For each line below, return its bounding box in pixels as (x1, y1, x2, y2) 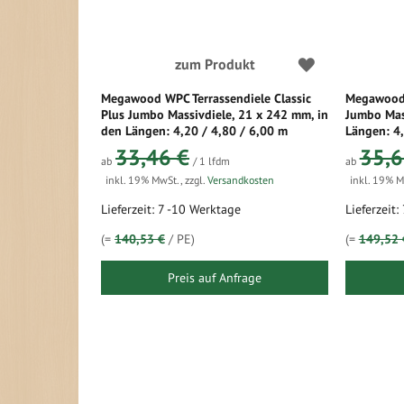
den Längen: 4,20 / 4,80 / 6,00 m (101, 123, 288, 139)
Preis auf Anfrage (168, 270, 262, 286)
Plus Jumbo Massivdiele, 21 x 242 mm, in (101, 106, 328, 123)
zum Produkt (174, 55, 255, 73)
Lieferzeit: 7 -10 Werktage (101, 201, 241, 217)
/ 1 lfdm (193, 154, 230, 168)
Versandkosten (207, 173, 274, 187)
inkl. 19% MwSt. (106, 173, 180, 187)
